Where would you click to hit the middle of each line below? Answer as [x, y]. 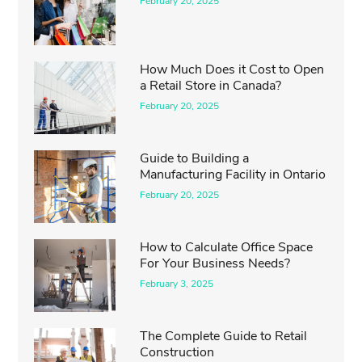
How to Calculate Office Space [227, 248]
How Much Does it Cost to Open [232, 70]
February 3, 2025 [177, 284]
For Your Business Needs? [215, 264]
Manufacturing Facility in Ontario [233, 175]
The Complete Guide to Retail [224, 337]
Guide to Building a [195, 159]
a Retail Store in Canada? [211, 86]
